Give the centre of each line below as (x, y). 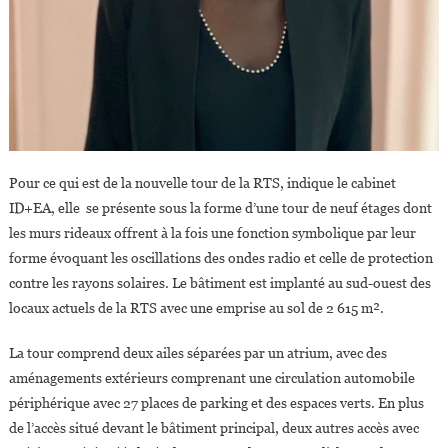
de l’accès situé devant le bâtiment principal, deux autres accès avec (213, 427)
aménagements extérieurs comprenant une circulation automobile (211, 377)
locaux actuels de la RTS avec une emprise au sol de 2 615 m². (196, 307)
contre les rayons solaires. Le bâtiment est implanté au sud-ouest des (219, 282)
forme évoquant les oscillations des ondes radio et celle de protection (220, 257)
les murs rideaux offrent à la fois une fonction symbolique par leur (212, 232)
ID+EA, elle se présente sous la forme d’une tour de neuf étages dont (220, 207)
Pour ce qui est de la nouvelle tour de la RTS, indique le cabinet (202, 182)
